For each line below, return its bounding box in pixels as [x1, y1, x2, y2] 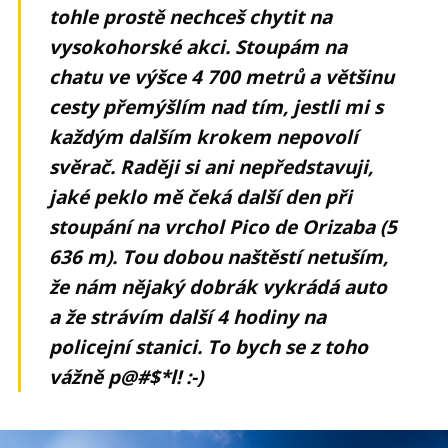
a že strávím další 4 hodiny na [49, 303, 327, 330]
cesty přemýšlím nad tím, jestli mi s [49, 93, 384, 120]
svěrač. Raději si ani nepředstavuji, [49, 153, 374, 180]
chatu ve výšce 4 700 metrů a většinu [49, 63, 395, 90]
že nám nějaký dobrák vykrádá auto [49, 273, 388, 300]
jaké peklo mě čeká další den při [49, 183, 353, 210]
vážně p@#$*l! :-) [49, 363, 204, 390]
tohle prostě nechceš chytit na [49, 3, 333, 30]
